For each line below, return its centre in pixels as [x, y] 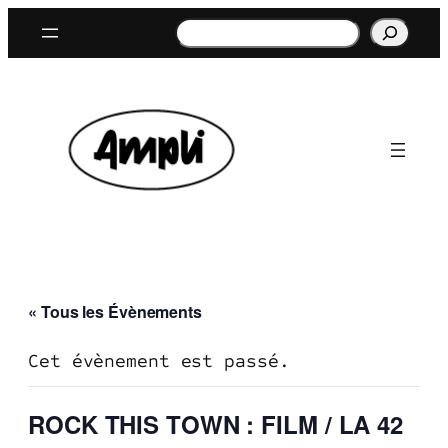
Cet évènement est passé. [159, 361]
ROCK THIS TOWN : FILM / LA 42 [216, 424]
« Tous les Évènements [115, 312]
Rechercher [228, 29]
